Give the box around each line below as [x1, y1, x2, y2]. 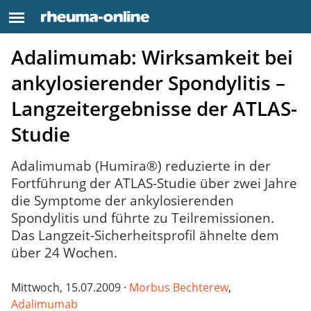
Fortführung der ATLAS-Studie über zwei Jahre [11, 174, 297, 193]
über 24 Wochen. [11, 243, 117, 262]
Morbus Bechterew [129, 279, 228, 295]
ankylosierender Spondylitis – [11, 69, 285, 96]
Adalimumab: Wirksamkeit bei [11, 44, 293, 70]
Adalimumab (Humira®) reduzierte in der [11, 156, 271, 176]
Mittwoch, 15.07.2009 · [11, 279, 129, 295]
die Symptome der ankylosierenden [11, 191, 234, 210]
